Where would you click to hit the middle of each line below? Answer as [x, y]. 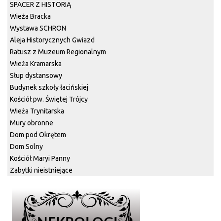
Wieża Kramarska [36, 64]
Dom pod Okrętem [38, 135]
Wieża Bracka [30, 16]
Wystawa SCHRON [38, 28]
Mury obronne [32, 123]
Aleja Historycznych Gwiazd [52, 40]
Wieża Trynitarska [37, 111]
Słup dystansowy [36, 75]
